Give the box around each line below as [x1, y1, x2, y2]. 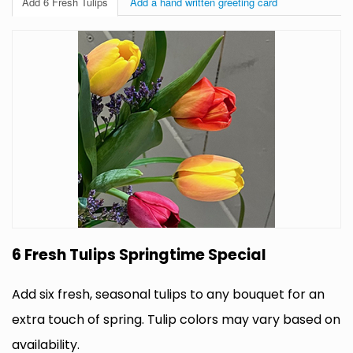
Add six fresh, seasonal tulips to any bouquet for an [12, 285, 325, 304]
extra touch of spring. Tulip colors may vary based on [12, 310, 340, 329]
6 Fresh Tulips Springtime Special [12, 244, 266, 266]
